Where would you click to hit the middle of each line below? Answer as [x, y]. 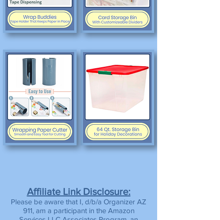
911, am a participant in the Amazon [79, 210]
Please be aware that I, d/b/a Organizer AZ [79, 202]
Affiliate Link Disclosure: [79, 192]
